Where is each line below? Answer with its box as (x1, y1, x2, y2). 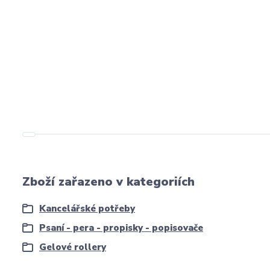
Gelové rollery (39, 241, 106, 253)
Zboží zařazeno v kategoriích (22, 174, 195, 190)
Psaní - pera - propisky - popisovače (39, 222, 203, 234)
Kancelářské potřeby (39, 202, 135, 215)
